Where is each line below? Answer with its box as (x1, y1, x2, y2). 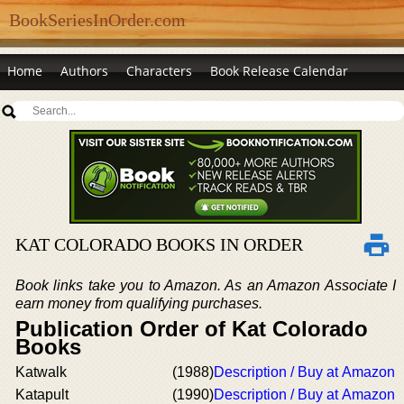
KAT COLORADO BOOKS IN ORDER (15, 234, 303, 254)
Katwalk (15, 364, 67, 380)
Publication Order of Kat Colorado (15, 317, 368, 341)
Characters (126, 62, 192, 79)
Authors (60, 62, 108, 79)
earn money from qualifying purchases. (15, 296, 262, 311)
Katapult (15, 387, 69, 402)
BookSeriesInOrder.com (9, 10, 186, 30)
